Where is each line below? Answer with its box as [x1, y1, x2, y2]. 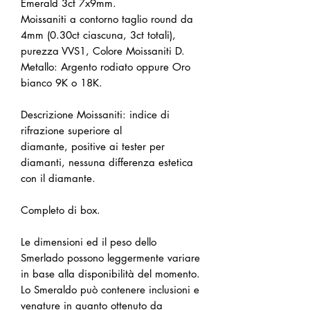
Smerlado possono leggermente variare [21, 251, 200, 265]
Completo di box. [21, 203, 100, 217]
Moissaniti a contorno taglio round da [21, 12, 193, 26]
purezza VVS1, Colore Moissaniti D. [21, 44, 185, 58]
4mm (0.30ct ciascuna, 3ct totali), [21, 28, 176, 42]
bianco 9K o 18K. [21, 76, 102, 90]
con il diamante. [21, 172, 95, 185]
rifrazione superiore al [21, 124, 122, 138]
